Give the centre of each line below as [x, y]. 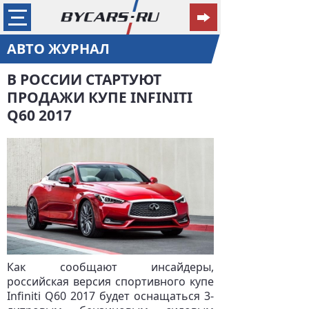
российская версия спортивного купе [110, 281]
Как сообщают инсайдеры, [110, 267]
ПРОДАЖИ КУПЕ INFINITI [100, 97]
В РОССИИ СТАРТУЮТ [84, 79]
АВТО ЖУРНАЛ [58, 49]
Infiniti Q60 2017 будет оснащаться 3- [110, 296]
